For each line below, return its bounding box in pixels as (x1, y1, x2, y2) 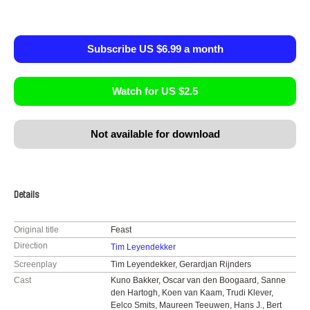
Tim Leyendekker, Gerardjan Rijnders (110, 259, 251, 269)
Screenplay (14, 259, 57, 269)
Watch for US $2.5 (112, 85, 198, 97)
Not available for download (90, 128, 220, 140)
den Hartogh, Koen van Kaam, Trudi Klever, (110, 288, 273, 298)
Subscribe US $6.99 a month (86, 43, 224, 55)
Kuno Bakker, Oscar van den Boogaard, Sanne (110, 275, 286, 285)
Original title (14, 225, 59, 235)
